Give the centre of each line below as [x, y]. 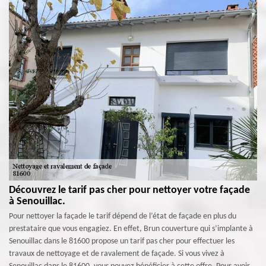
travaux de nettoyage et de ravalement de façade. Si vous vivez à [117, 254]
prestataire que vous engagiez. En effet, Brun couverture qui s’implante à [131, 229]
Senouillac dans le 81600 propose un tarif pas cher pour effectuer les [122, 241]
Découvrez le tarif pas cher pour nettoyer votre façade [129, 190]
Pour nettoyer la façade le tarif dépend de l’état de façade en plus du [123, 216]
